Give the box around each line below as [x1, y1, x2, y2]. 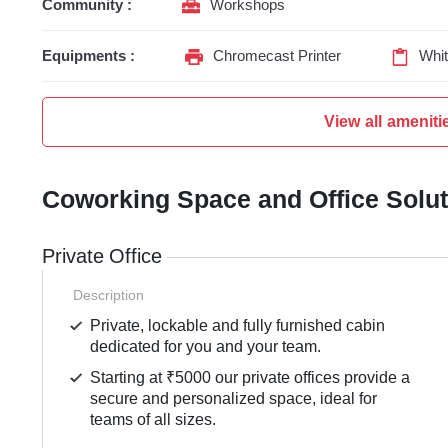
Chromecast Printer [213, 46, 341, 67]
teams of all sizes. [90, 409, 217, 431]
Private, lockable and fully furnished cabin [90, 315, 386, 337]
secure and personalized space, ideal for [90, 388, 378, 410]
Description [73, 286, 144, 305]
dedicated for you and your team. [90, 336, 322, 358]
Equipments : [42, 46, 135, 67]
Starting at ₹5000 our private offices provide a [90, 367, 411, 389]
